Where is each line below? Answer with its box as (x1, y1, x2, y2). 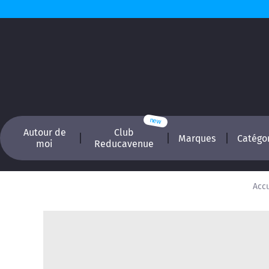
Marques (178, 132, 216, 144)
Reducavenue (94, 138, 154, 150)
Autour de (23, 127, 66, 138)
